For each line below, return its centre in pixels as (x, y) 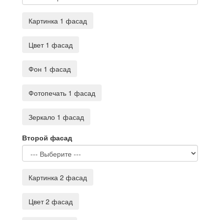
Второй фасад (47, 137)
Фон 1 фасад (50, 69)
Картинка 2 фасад (58, 177)
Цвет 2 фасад (51, 201)
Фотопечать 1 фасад (62, 93)
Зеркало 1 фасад (56, 117)
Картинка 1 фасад (58, 21)
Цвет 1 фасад (51, 45)
